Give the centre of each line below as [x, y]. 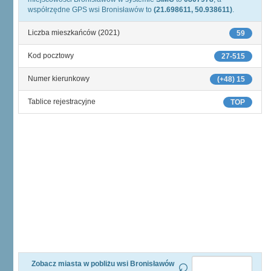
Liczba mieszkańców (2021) [74, 33]
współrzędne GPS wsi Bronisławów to [91, 10]
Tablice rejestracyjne [62, 102]
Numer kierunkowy [59, 79]
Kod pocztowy [51, 56]
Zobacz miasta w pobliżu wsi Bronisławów [103, 264]
